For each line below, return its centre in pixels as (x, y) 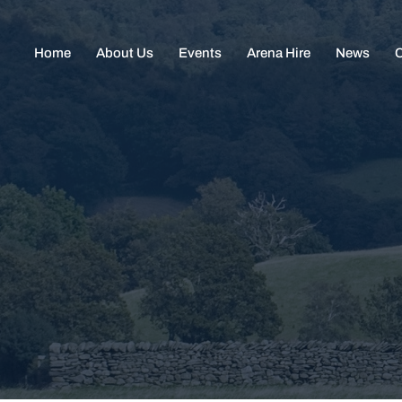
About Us (125, 53)
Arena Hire (279, 53)
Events (200, 53)
